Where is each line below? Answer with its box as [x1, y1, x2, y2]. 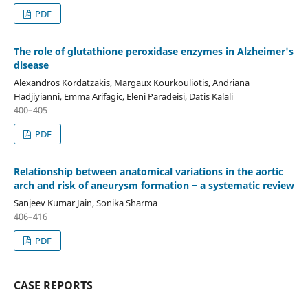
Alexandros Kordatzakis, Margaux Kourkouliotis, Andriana [13, 76, 250, 89]
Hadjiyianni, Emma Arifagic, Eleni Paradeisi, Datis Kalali [13, 89, 233, 102]
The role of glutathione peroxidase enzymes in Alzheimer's [13, 44, 294, 58]
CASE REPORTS [13, 277, 93, 293]
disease [13, 58, 49, 71]
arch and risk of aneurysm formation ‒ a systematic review [13, 178, 294, 192]
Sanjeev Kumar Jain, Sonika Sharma [13, 196, 157, 209]
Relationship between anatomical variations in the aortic [13, 164, 283, 178]
